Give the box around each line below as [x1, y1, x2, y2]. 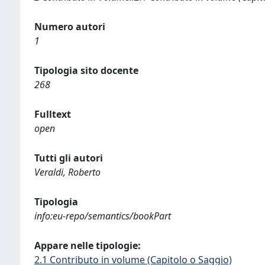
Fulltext [34, 108, 71, 121]
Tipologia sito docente [34, 64, 138, 77]
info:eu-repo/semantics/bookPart [34, 209, 171, 222]
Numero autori [34, 20, 105, 33]
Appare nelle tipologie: [34, 239, 141, 252]
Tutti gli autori [34, 151, 103, 164]
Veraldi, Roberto [34, 166, 101, 179]
